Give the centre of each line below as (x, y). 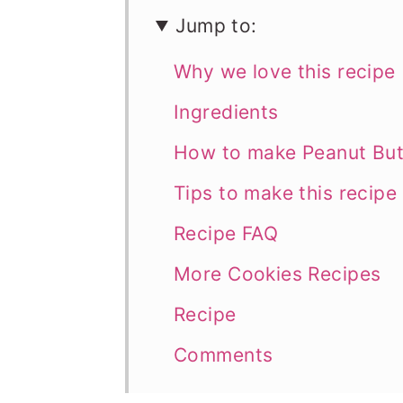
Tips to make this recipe (286, 193)
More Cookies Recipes (278, 274)
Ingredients (226, 112)
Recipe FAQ (226, 233)
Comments (224, 355)
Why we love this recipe (285, 72)
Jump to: (216, 26)
